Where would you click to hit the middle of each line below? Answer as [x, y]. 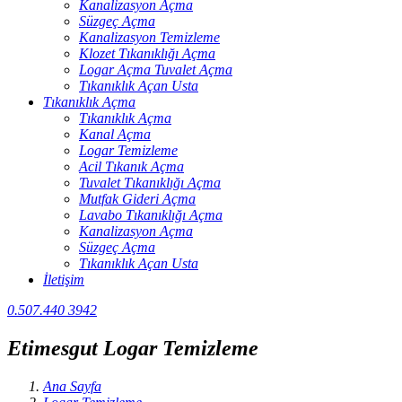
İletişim [64, 280]
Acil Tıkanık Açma [131, 166]
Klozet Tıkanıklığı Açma [147, 53]
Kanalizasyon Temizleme [149, 37]
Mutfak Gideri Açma [137, 199]
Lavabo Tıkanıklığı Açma [151, 215]
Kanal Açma [115, 134]
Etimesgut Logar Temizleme [133, 348]
